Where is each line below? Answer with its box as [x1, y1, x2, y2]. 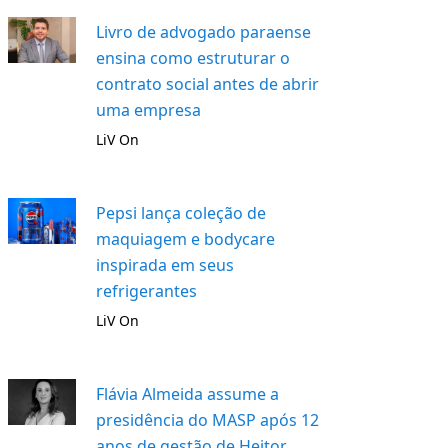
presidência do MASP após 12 [96, 409, 320, 431]
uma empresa [96, 99, 202, 121]
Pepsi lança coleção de [96, 202, 267, 224]
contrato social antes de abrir [96, 73, 320, 95]
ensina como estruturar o [96, 47, 291, 69]
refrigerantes [96, 280, 198, 302]
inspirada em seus [96, 254, 235, 276]
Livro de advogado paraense [96, 21, 312, 43]
